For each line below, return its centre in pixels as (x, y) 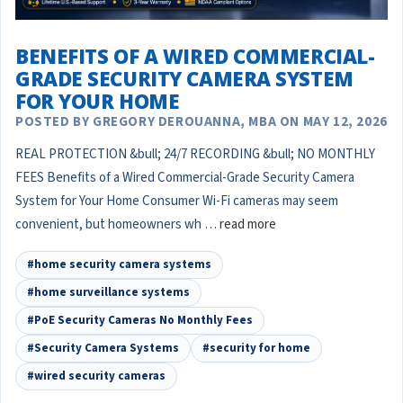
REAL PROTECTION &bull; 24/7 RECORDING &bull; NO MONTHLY (195, 155)
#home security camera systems (119, 265)
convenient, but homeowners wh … (117, 225)
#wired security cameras (96, 376)
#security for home (256, 349)
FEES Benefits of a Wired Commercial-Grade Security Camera (185, 178)
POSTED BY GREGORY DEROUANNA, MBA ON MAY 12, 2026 (201, 122)
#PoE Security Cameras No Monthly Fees (140, 321)
